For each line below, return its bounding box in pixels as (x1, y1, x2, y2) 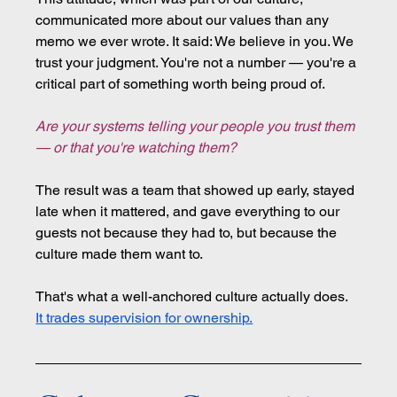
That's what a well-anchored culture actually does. (35, 288, 352, 306)
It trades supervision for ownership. (35, 309, 253, 327)
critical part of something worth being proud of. (35, 75, 326, 93)
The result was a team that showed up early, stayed (35, 182, 359, 199)
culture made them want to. (35, 245, 204, 263)
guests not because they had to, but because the (35, 224, 341, 242)
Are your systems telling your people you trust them (35, 118, 359, 136)
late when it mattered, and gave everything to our (35, 203, 344, 221)
